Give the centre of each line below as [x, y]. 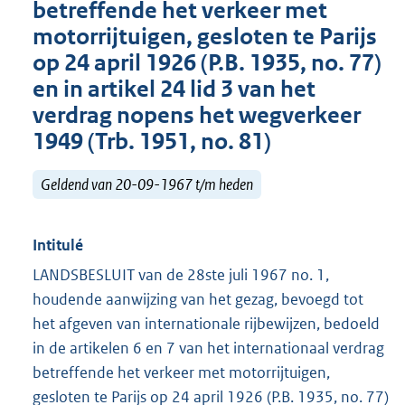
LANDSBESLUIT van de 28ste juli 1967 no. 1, [181, 275]
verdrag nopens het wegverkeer [197, 116]
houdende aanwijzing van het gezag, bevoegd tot [198, 300]
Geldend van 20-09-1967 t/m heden [147, 184]
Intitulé [58, 245]
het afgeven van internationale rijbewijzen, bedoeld [206, 324]
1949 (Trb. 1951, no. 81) [152, 142]
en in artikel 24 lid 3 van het [174, 89]
